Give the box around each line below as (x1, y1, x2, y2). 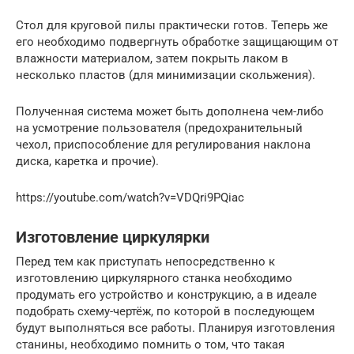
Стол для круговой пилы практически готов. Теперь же (16, 18, 328, 33)
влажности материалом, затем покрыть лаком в (16, 51, 288, 66)
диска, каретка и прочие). (16, 154, 159, 169)
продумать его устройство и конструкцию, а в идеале (16, 288, 317, 303)
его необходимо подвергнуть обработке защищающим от (16, 35, 338, 50)
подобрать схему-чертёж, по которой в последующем (16, 304, 314, 319)
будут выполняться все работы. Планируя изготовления (16, 321, 335, 336)
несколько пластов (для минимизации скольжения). (16, 68, 315, 83)
